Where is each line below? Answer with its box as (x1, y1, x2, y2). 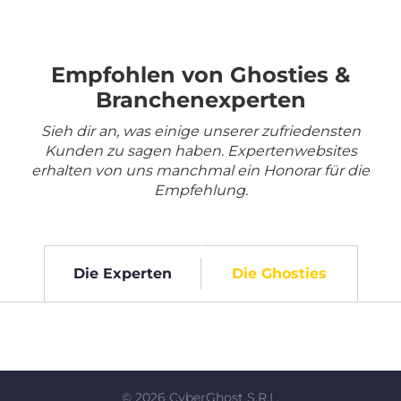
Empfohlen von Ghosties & (51, 62, 350, 89)
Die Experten (73, 265, 172, 283)
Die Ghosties (231, 265, 327, 283)
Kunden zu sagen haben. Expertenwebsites (44, 142, 357, 160)
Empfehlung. (153, 182, 248, 200)
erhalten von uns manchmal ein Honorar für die (31, 162, 370, 180)
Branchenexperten (95, 87, 306, 114)
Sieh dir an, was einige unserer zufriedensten (40, 123, 361, 141)
